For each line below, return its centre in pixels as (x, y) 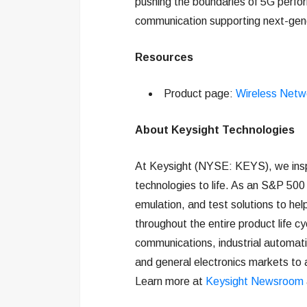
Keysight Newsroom (255, 281)
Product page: (200, 94)
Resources (164, 57)
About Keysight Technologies (215, 130)
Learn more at (170, 281)
